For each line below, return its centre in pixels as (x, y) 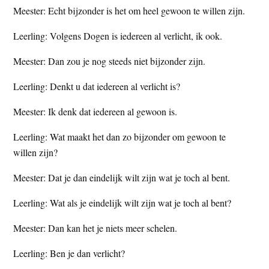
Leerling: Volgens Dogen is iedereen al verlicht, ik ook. (118, 35)
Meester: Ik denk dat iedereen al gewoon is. (95, 111)
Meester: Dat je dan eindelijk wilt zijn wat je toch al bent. (122, 177)
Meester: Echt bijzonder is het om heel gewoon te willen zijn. (129, 10)
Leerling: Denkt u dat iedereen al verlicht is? (97, 86)
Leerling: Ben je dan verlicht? (69, 253)
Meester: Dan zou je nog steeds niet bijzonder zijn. (110, 61)
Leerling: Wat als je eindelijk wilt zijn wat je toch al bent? (122, 202)
